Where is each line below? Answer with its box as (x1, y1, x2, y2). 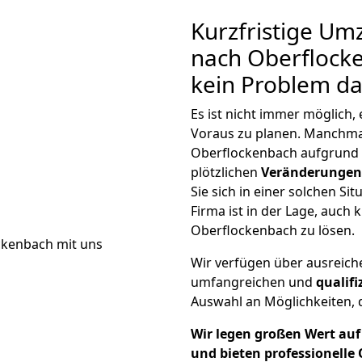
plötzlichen (191, 163, 261, 181)
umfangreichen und (191, 273, 316, 291)
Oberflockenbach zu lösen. (191, 221, 355, 239)
